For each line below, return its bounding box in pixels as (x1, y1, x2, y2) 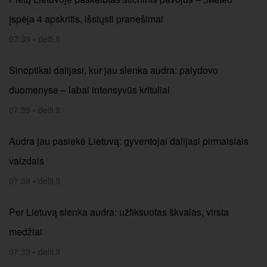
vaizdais (9, 154, 44, 167)
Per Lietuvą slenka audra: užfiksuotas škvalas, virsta (9, 205, 229, 219)
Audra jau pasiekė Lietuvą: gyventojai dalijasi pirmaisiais (9, 134, 249, 148)
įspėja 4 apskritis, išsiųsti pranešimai (9, 12, 163, 26)
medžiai (9, 225, 42, 238)
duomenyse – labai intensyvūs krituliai (9, 83, 170, 97)
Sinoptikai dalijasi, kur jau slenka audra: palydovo (9, 63, 218, 77)
